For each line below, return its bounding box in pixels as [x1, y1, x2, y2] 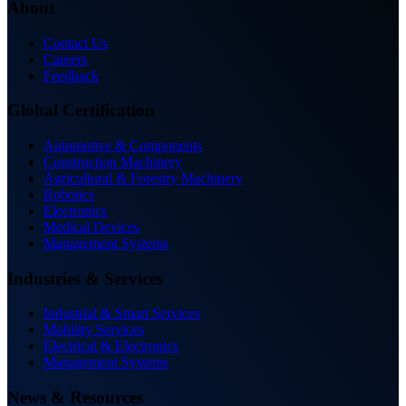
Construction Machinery [43, 153, 182, 169]
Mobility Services [43, 322, 144, 338]
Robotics [43, 186, 94, 202]
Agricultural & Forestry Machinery [43, 169, 243, 186]
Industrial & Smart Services [43, 305, 200, 322]
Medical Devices [43, 218, 140, 235]
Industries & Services [7, 268, 163, 288]
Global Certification [7, 101, 155, 121]
